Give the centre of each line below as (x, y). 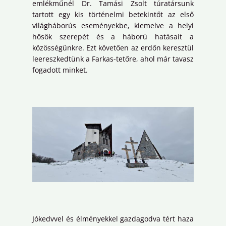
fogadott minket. (60, 70)
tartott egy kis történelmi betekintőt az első (113, 14)
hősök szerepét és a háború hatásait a (113, 36)
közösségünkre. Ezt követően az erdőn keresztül (113, 47)
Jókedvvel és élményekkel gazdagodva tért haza (113, 219)
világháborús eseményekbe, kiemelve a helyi (113, 25)
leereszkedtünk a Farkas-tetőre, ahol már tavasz (113, 59)
